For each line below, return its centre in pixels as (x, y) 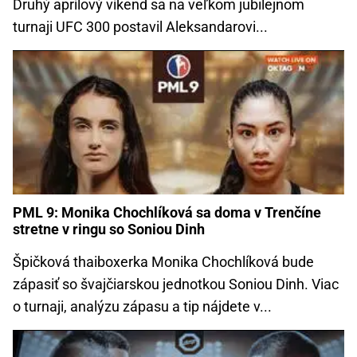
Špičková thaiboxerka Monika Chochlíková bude (163, 262)
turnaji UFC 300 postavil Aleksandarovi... (140, 26)
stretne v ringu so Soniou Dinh (109, 229)
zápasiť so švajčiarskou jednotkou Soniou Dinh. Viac (176, 284)
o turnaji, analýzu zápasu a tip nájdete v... (142, 307)
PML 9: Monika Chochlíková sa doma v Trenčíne (167, 213)
